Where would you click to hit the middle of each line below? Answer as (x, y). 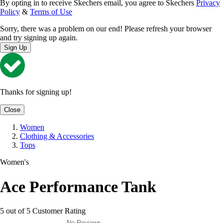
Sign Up (15, 48)
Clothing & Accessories (57, 136)
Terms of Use (51, 12)
